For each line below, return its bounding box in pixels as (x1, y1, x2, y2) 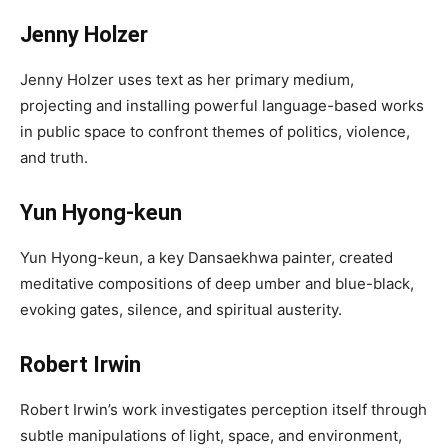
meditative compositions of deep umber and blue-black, (20, 274, 414, 293)
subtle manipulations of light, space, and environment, (20, 426, 402, 445)
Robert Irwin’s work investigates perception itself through (20, 400, 427, 419)
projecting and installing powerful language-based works (20, 96, 424, 115)
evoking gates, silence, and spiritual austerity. (20, 300, 342, 319)
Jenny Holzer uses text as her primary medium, (20, 70, 354, 89)
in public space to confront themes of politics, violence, (20, 122, 410, 141)
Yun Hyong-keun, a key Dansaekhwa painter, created (20, 248, 393, 267)
